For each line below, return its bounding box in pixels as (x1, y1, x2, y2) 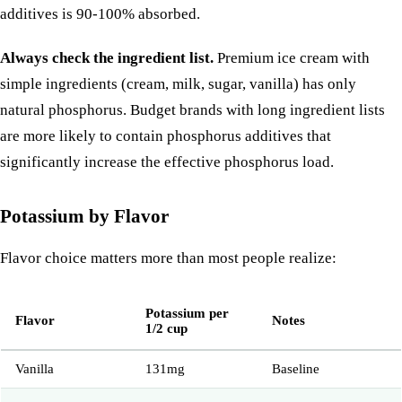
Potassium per (145, 306, 229, 321)
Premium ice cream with (214, 49, 370, 67)
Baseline (272, 362, 319, 377)
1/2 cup (145, 321, 188, 336)
